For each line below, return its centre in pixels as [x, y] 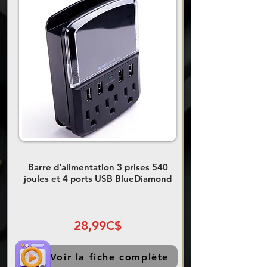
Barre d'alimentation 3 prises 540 [98, 167]
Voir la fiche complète [109, 257]
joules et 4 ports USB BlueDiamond [98, 179]
